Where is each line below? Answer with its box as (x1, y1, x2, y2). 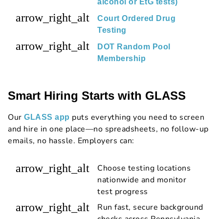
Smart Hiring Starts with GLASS (8, 88, 186, 102)
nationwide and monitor (97, 174, 186, 185)
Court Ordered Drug (97, 14, 175, 22)
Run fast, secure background (97, 201, 203, 213)
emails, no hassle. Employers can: (8, 135, 134, 146)
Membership (97, 54, 146, 63)
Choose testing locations (97, 162, 191, 174)
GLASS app (24, 112, 70, 121)
